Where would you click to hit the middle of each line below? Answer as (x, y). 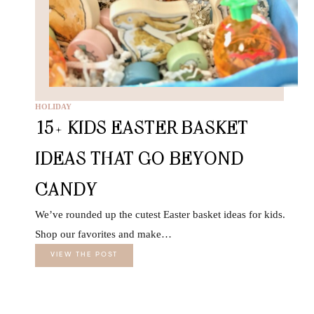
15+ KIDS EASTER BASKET (142, 127)
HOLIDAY (53, 106)
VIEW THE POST (84, 255)
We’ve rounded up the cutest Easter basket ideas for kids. (160, 214)
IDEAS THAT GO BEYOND (139, 158)
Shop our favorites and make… (103, 234)
